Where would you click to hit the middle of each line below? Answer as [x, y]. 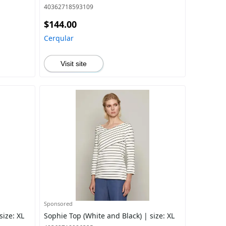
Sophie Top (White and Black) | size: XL [109, 216]
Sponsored [58, 204]
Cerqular [59, 38]
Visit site [73, 64]
